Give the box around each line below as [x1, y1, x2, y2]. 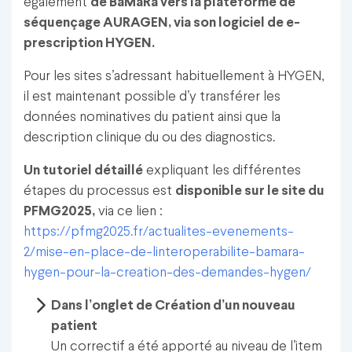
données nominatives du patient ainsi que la [24, 110, 280, 124]
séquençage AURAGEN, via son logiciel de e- [24, 16, 300, 30]
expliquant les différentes [143, 163, 301, 178]
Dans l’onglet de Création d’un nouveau [51, 299, 296, 313]
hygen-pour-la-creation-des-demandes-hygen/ [24, 266, 311, 280]
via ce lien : [95, 204, 163, 218]
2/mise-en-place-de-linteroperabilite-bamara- [24, 245, 305, 259]
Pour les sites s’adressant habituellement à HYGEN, [24, 69, 324, 83]
